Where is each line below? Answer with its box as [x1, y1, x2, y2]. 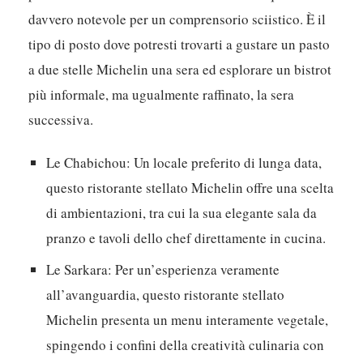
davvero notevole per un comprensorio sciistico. [28, 10, 304, 29]
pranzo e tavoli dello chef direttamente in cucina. [46, 228, 327, 248]
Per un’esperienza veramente [112, 260, 280, 280]
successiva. [28, 110, 94, 130]
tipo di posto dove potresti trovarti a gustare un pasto [28, 35, 331, 54]
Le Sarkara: [46, 260, 113, 280]
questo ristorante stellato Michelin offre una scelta [46, 178, 335, 198]
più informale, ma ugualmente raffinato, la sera [28, 85, 295, 105]
